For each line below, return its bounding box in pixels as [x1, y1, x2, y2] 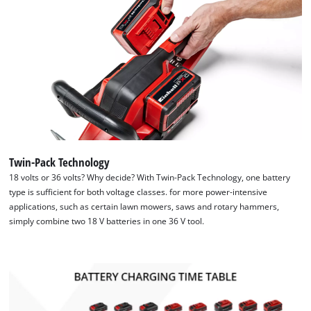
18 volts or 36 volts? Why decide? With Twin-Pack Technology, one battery [9, 172, 291, 183]
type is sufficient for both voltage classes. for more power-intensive [9, 187, 268, 198]
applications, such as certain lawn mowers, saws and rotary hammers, [9, 201, 280, 212]
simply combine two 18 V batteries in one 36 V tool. [9, 216, 205, 227]
